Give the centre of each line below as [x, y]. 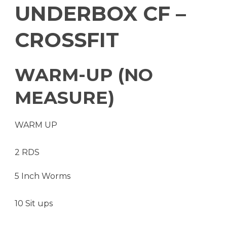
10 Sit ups [34, 203]
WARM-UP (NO [84, 74]
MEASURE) [65, 97]
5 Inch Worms [43, 176]
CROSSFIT [67, 40]
